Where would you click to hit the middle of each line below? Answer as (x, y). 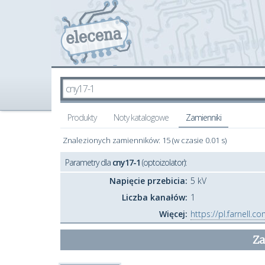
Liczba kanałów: (155, 197)
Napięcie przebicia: (148, 181)
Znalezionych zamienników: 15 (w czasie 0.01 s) (145, 140)
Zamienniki (203, 117)
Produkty (82, 117)
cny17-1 (126, 162)
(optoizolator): (163, 162)
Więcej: (173, 214)
